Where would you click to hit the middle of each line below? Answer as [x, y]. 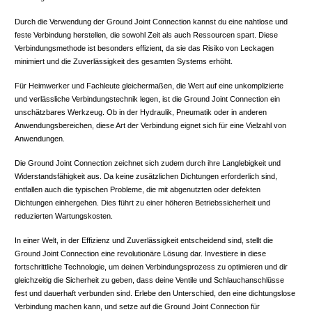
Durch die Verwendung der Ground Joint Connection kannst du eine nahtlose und [151, 22]
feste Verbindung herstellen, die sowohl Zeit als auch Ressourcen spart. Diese [146, 35]
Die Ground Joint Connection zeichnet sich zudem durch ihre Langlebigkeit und [148, 163]
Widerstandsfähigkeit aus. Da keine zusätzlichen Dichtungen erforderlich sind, [146, 177]
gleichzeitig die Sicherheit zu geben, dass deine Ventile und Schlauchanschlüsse [149, 280]
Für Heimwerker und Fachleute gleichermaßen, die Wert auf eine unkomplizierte [149, 86]
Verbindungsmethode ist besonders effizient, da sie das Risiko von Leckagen [144, 48]
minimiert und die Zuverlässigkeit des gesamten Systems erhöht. [124, 62]
